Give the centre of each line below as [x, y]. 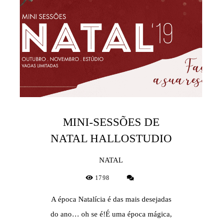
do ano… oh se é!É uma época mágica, [111, 214]
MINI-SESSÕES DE [111, 122]
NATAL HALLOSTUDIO [111, 138]
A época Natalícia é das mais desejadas [111, 199]
